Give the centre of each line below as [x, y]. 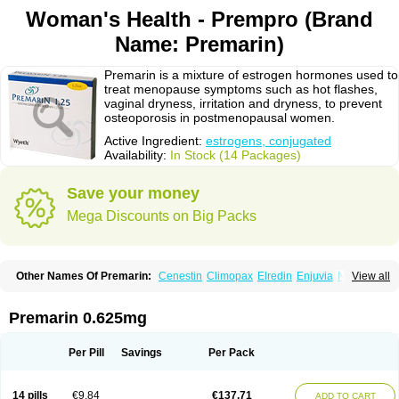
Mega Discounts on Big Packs [162, 216]
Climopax [230, 276]
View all [371, 276]
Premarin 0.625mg [78, 318]
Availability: [137, 155]
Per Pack [232, 353]
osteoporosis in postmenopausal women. [220, 118]
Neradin [357, 276]
